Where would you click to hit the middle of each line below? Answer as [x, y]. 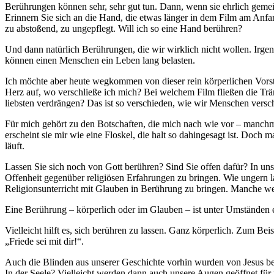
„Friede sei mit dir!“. [44, 242]
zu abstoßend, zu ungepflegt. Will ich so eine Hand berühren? [124, 29]
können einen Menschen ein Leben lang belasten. [100, 61]
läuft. [15, 146]
